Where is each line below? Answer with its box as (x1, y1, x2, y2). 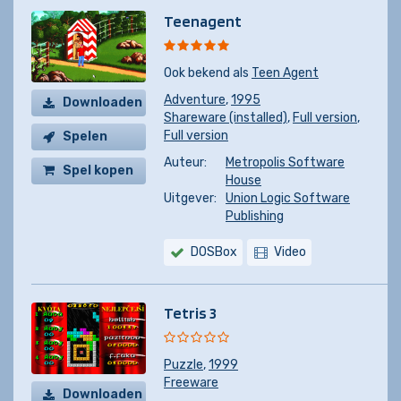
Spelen (63, 129, 107, 144)
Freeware (164, 375, 218, 390)
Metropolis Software (226, 155, 345, 170)
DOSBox (191, 244, 237, 260)
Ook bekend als (164, 65, 252, 81)
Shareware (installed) (164, 110, 287, 125)
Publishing (226, 209, 284, 224)
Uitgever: (164, 191, 217, 206)
